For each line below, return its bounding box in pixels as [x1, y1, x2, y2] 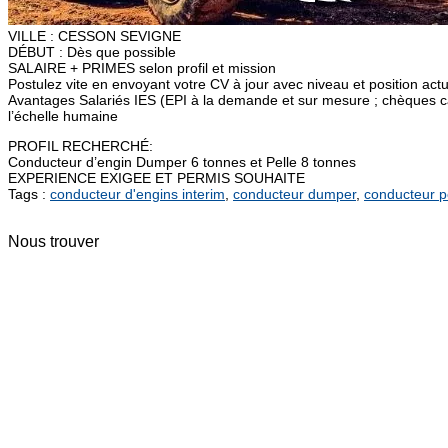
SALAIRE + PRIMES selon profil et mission [8, 59, 276, 76]
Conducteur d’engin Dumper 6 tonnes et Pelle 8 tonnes [8, 153, 356, 170]
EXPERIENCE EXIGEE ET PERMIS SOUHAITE [8, 169, 305, 186]
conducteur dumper [233, 185, 356, 202]
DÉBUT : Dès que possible [8, 43, 176, 60]
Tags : [8, 185, 50, 202]
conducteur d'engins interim [50, 185, 225, 202]
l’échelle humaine [8, 107, 118, 124]
